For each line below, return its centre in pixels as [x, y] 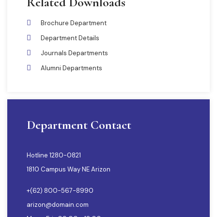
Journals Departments [74, 53]
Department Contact [79, 124]
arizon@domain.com [58, 204]
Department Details [70, 38]
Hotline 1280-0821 [54, 155]
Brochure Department [73, 23]
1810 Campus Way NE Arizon [69, 169]
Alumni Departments [71, 68]
